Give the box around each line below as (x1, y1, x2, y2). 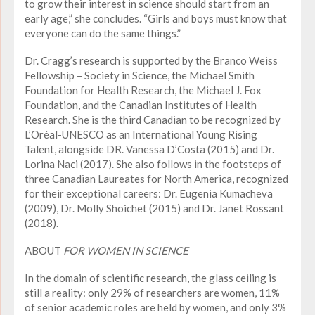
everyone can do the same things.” (25, 26, 181, 39)
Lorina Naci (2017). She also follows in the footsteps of (25, 157, 281, 170)
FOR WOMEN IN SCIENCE (63, 243, 188, 257)
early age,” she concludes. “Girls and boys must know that (25, 11, 287, 25)
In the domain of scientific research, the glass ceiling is (25, 271, 276, 284)
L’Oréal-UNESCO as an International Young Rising (25, 127, 257, 141)
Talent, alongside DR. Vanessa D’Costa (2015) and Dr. (25, 142, 274, 155)
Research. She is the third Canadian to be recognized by (25, 112, 281, 126)
